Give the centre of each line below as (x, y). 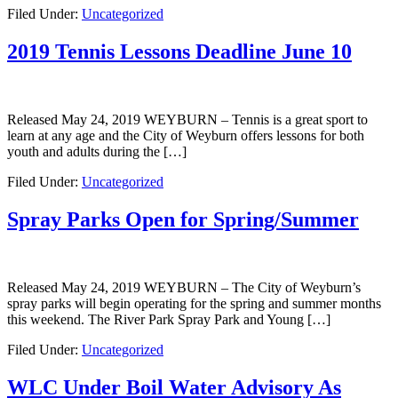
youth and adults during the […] (97, 152)
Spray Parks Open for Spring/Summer (183, 219)
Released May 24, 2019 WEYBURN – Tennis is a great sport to (187, 120)
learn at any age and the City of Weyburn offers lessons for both (186, 136)
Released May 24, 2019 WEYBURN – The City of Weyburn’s (184, 287)
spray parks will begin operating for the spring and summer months (194, 303)
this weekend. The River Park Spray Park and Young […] (169, 319)
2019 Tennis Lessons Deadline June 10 (179, 52)
